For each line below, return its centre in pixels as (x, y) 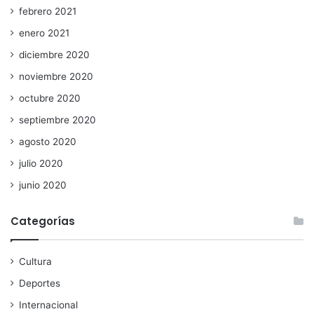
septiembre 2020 (57, 120)
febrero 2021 (48, 12)
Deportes (40, 284)
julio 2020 (41, 164)
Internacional (48, 305)
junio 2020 (43, 185)
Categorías (43, 221)
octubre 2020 (50, 98)
